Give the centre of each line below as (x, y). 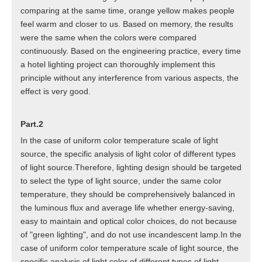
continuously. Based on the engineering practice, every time (131, 51)
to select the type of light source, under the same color (121, 181)
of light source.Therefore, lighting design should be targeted (131, 168)
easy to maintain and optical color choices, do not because (129, 221)
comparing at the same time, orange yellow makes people (127, 11)
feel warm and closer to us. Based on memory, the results (127, 24)
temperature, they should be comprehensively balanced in (128, 194)
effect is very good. (56, 92)
